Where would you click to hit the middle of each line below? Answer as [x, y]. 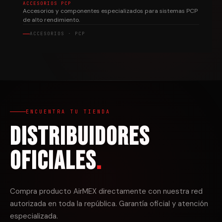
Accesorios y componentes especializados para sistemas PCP [110, 11]
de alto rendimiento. [51, 20]
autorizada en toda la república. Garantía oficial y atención [109, 204]
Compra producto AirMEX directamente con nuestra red [106, 191]
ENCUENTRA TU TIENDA [68, 112]
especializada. [34, 216]
